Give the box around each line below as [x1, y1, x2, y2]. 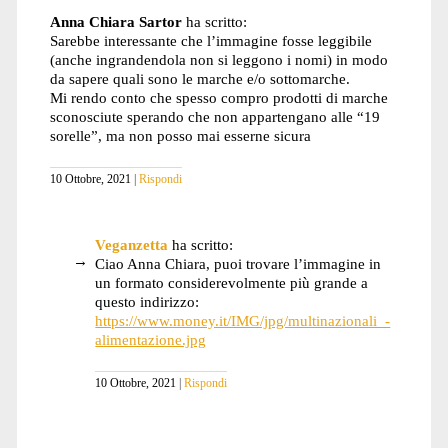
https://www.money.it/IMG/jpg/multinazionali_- [95, 312, 391, 330]
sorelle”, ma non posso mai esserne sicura [49, 126, 311, 144]
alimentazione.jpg [95, 331, 207, 349]
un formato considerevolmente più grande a [95, 274, 369, 292]
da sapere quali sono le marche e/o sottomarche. [49, 69, 350, 87]
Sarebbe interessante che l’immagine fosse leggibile [49, 31, 372, 49]
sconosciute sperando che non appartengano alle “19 [49, 107, 380, 125]
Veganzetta [95, 236, 169, 254]
